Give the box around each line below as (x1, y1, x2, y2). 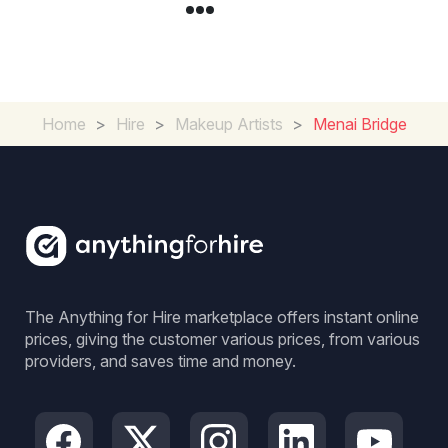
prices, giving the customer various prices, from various (25, 329, 420, 349)
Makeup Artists (174, 114, 283, 134)
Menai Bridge (312, 114, 407, 134)
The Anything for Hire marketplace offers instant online (25, 307, 419, 327)
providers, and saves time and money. (25, 351, 296, 371)
